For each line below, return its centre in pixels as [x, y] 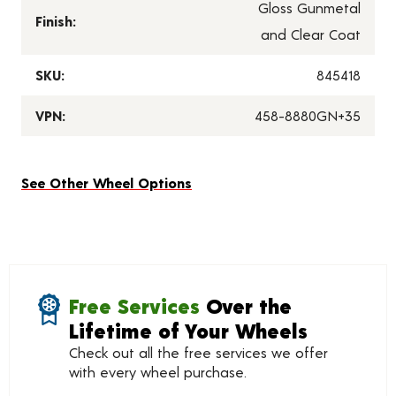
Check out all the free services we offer [198, 352]
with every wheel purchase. [157, 372]
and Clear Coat [311, 34]
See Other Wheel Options [107, 183]
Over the [245, 305]
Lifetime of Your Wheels [188, 330]
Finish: [56, 21]
